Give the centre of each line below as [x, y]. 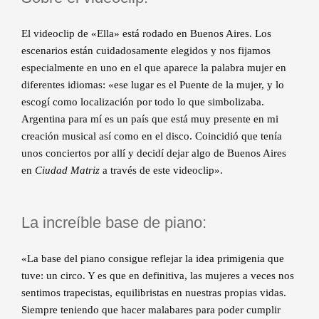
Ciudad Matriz [67, 170]
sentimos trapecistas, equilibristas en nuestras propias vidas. [154, 292]
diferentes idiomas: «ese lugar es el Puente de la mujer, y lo [153, 84]
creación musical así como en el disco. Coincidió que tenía [152, 136]
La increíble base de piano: [114, 222]
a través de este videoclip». [161, 170]
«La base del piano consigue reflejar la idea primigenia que [153, 258]
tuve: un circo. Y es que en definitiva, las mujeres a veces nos [158, 275]
